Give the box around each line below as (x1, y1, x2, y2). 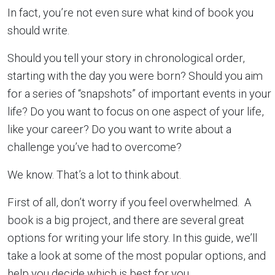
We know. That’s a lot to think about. (7, 168, 181, 181)
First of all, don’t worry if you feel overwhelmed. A (7, 196, 251, 209)
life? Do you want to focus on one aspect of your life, (7, 105, 264, 118)
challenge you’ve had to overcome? (7, 141, 182, 153)
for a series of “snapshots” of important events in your (7, 87, 271, 100)
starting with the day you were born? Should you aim (7, 69, 263, 82)
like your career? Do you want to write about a (7, 123, 231, 136)
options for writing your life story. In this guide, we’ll (7, 231, 257, 244)
